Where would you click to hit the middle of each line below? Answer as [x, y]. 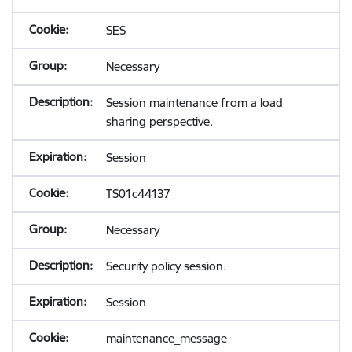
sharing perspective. [159, 121]
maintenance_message [166, 338]
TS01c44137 [138, 194]
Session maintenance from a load [194, 103]
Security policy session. [166, 266]
